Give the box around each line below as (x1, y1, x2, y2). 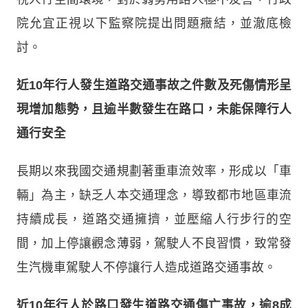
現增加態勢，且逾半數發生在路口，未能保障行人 (16, 102, 291, 116)
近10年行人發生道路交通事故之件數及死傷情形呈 (16, 78, 291, 92)
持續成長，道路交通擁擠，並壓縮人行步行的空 (16, 212, 291, 226)
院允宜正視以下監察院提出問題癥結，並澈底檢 (16, 16, 291, 30)
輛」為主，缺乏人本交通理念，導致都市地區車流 (16, 188, 291, 202)
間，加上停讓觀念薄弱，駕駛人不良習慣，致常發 (16, 236, 291, 250)
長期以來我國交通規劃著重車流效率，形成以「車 (16, 164, 291, 178)
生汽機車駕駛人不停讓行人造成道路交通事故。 (16, 260, 276, 274)
